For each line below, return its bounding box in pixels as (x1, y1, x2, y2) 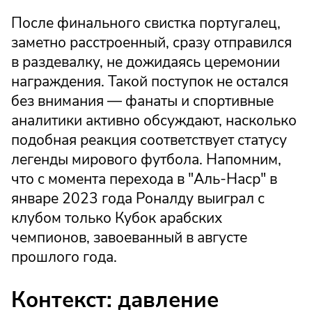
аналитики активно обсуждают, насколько (11, 111, 297, 131)
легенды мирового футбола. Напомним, (11, 150, 281, 170)
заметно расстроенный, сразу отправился (11, 33, 292, 53)
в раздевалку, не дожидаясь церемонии (11, 52, 280, 72)
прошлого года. (11, 247, 117, 267)
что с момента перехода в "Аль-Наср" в (11, 169, 277, 189)
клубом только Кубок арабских (11, 208, 222, 228)
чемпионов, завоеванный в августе (11, 228, 247, 248)
